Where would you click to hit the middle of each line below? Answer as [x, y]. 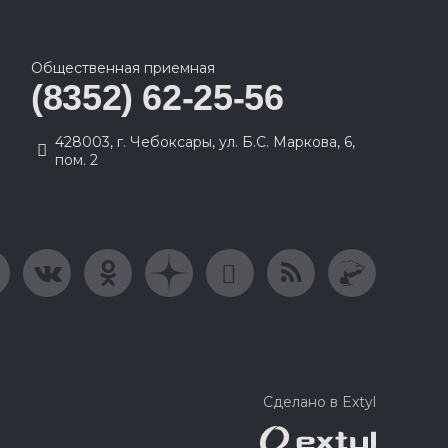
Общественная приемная [123, 68]
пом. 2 [76, 160]
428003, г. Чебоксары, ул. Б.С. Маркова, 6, [205, 142]
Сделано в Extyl [319, 402]
